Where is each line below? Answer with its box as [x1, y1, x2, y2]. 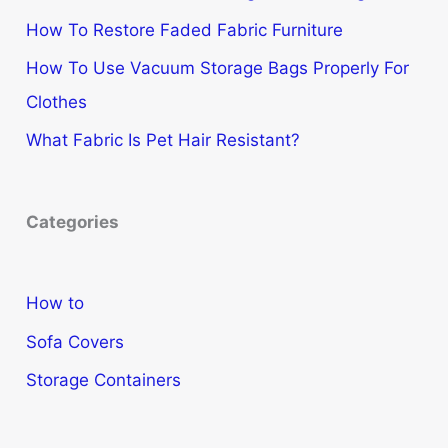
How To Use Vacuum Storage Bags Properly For [26, 57, 410, 78]
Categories [26, 211, 120, 232]
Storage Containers [26, 369, 182, 390]
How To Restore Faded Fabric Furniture [26, 19, 344, 40]
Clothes [26, 91, 88, 112]
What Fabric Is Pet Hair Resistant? [26, 130, 301, 151]
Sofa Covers [26, 331, 125, 352]
